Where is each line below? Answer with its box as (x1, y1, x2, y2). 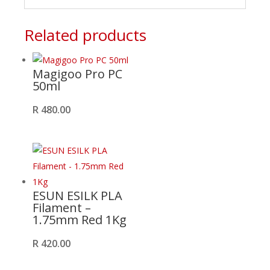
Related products (24, 24, 146, 46)
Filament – (33, 199, 91, 216)
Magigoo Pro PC (33, 66, 122, 82)
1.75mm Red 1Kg (33, 211, 127, 228)
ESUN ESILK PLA (33, 187, 122, 204)
